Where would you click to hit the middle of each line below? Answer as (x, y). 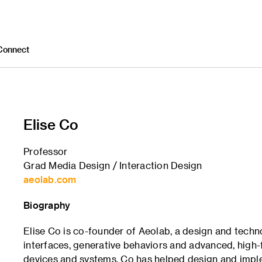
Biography (47, 205)
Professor (46, 151)
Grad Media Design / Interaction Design (113, 165)
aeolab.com (50, 179)
